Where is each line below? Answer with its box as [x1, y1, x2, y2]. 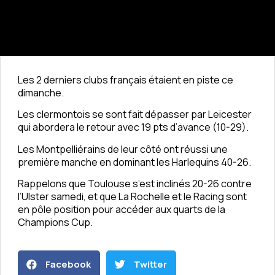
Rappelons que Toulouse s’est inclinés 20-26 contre [18, 177, 252, 191]
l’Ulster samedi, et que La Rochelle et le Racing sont [18, 190, 247, 204]
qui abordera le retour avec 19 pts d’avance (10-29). [18, 120, 249, 134]
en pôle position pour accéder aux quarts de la [18, 203, 225, 217]
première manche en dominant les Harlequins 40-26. [18, 155, 251, 169]
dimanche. [18, 86, 64, 100]
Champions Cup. [18, 215, 93, 230]
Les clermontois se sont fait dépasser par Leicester [18, 107, 252, 122]
